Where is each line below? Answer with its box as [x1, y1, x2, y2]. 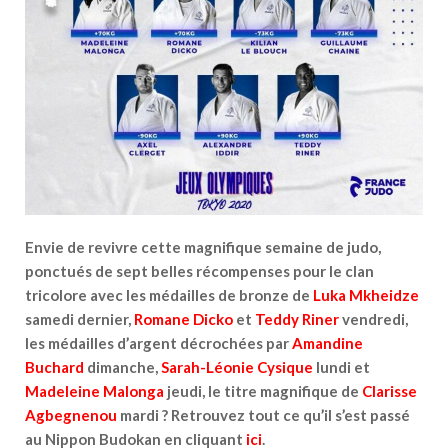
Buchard [25, 358, 84, 377]
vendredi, [339, 310, 408, 329]
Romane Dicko [134, 310, 233, 329]
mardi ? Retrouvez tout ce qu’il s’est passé [117, 406, 410, 425]
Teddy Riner [255, 310, 339, 329]
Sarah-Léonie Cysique [161, 358, 313, 377]
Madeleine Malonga [25, 382, 164, 401]
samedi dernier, [25, 310, 134, 329]
